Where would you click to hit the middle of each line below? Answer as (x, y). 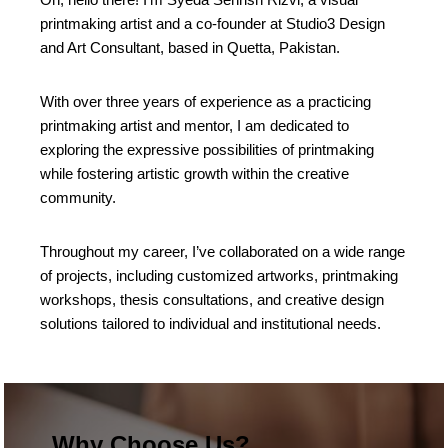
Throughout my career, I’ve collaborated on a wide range (222, 251)
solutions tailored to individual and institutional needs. (210, 323)
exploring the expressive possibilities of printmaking (206, 149)
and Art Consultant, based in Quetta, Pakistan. (189, 47)
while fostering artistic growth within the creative (194, 173)
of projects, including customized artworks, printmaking (218, 275)
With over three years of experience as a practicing (205, 101)
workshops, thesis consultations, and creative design (211, 299)
